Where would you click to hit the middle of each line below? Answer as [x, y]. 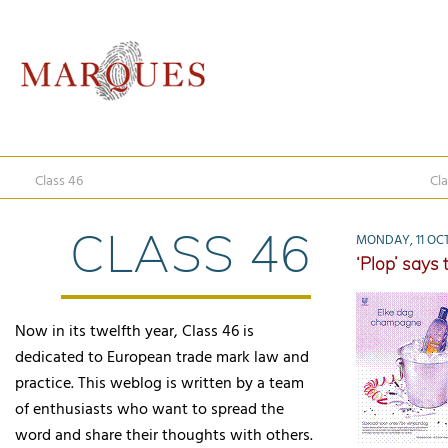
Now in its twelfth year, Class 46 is [134, 332]
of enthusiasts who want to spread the [149, 410]
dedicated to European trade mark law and [162, 358]
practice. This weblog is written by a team [159, 384]
